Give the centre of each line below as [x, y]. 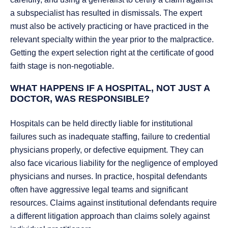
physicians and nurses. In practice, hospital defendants [109, 177]
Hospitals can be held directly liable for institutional [102, 124]
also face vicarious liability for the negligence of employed [114, 163]
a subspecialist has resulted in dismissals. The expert [106, 13]
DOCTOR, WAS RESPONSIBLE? [80, 99]
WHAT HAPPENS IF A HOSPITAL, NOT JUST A [110, 88]
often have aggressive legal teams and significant [99, 190]
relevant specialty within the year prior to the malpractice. [112, 40]
